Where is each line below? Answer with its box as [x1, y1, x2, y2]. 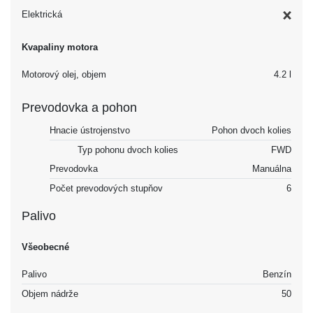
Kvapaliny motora [22, 42, 98, 53]
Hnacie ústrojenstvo [50, 125, 130, 136]
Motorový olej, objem [22, 69, 106, 80]
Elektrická [22, 9, 62, 20]
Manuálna [252, 163, 291, 175]
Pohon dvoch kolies [212, 125, 291, 136]
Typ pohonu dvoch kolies [78, 145, 178, 156]
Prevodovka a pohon [22, 101, 137, 115]
